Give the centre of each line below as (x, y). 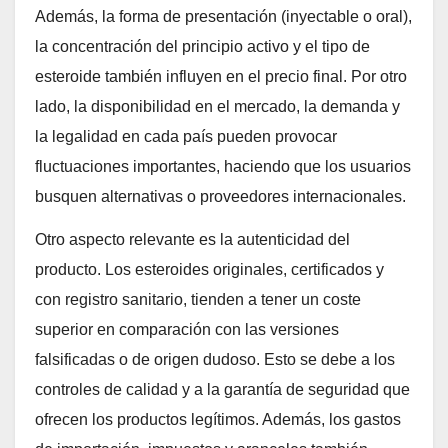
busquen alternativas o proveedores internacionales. (220, 197)
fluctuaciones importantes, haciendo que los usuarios (223, 167)
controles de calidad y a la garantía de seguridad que (222, 390)
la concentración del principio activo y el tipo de (202, 47)
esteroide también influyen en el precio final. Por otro (221, 77)
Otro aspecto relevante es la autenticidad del (192, 240)
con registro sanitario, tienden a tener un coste (198, 300)
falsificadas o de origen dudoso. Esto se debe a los (215, 360)
